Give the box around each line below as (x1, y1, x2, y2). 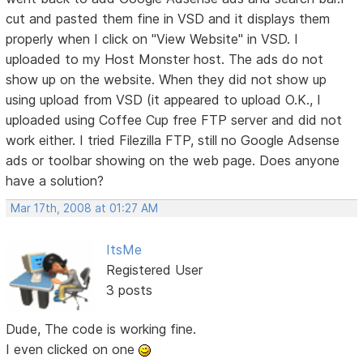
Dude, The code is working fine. (6, 321, 197, 338)
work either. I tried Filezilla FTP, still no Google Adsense (6, 131, 340, 148)
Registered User (105, 261, 203, 278)
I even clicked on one (6, 341, 139, 358)
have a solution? (6, 172, 105, 189)
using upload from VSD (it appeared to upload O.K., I (6, 91, 322, 108)
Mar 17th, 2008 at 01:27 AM (11, 201, 159, 215)
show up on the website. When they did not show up (6, 70, 327, 88)
